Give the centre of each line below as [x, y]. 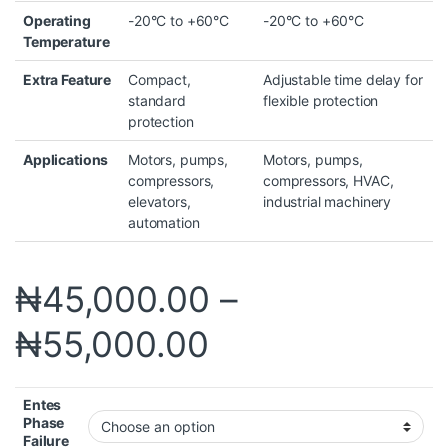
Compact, [159, 80]
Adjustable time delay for [343, 80]
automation [164, 223]
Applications [66, 160]
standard [157, 101]
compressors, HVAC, [328, 181]
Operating [57, 21]
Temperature [66, 42]
